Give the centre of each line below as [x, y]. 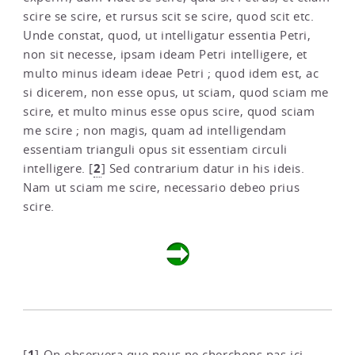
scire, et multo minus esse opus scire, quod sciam [169, 112]
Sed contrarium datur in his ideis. [205, 169]
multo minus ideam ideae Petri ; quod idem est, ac [171, 74]
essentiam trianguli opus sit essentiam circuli [155, 150]
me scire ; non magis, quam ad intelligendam [155, 131]
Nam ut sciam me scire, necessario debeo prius [162, 188]
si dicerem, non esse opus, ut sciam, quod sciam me [176, 93]
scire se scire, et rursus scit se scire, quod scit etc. [169, 17]
